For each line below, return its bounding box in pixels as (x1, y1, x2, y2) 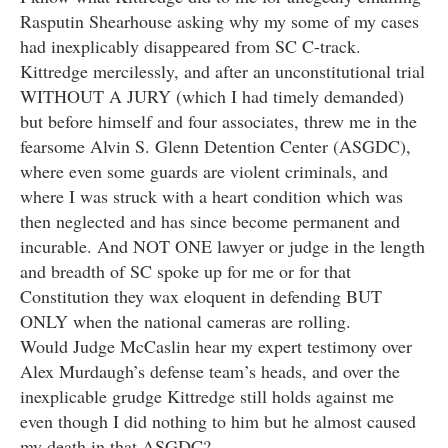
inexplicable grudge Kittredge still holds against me (20, 384, 394, 409)
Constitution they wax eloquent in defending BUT (20, 284, 382, 309)
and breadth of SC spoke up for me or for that (20, 259, 351, 284)
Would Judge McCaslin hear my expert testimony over (20, 334, 412, 359)
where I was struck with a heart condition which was (20, 184, 403, 209)
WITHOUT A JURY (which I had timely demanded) (20, 84, 404, 109)
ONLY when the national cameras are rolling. (20, 309, 351, 334)
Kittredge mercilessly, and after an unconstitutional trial (20, 59, 425, 84)
